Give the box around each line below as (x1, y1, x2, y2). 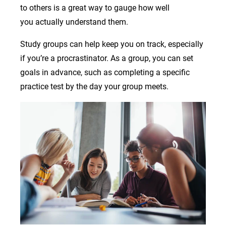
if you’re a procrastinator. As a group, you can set (20, 53, 193, 63)
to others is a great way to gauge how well (20, 3, 169, 13)
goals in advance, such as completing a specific (20, 67, 190, 77)
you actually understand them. (20, 17, 130, 27)
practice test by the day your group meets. (20, 81, 173, 91)
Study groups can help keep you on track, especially (20, 39, 203, 49)
